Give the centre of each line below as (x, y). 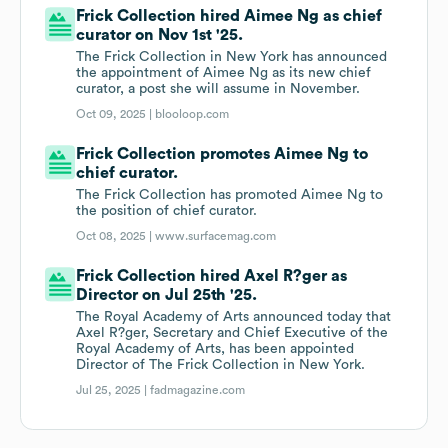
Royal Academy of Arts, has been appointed (215, 349)
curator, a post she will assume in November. (218, 89)
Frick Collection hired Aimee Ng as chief (229, 16)
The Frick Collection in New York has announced (232, 57)
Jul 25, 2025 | (113, 390)
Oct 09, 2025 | (116, 114)
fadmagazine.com (198, 390)
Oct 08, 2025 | (116, 236)
